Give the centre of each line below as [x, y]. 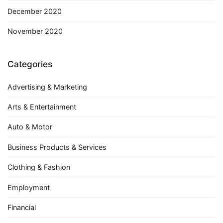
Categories [30, 64]
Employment [29, 187]
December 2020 [35, 11]
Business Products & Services [57, 147]
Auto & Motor [30, 127]
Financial [22, 207]
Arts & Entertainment [42, 107]
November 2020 [35, 31]
